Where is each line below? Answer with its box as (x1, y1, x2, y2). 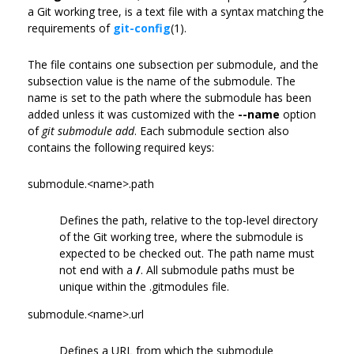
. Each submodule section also (134, 122, 289, 138)
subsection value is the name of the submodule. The (28, 73, 296, 88)
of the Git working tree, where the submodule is (59, 228, 303, 244)
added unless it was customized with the (28, 106, 238, 122)
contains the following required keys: (28, 139, 214, 155)
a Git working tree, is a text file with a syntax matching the (28, 3, 324, 19)
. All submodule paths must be (141, 262, 295, 277)
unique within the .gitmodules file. (59, 278, 229, 294)
